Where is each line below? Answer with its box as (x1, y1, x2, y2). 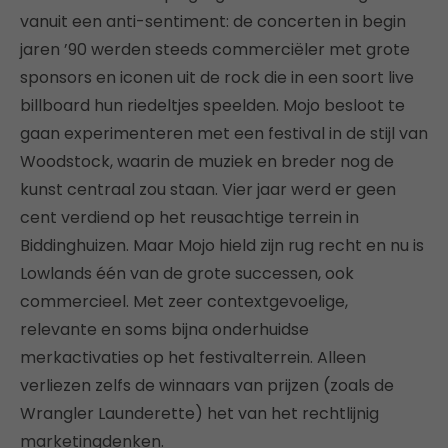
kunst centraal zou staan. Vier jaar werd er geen (20, 177, 396, 201)
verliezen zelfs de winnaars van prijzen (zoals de (20, 373, 394, 397)
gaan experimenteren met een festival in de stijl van (20, 121, 428, 145)
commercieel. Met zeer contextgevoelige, (20, 289, 348, 313)
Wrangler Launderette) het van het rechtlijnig (20, 401, 379, 425)
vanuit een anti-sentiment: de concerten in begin (20, 9, 406, 33)
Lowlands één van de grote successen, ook (20, 261, 354, 285)
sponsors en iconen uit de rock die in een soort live (20, 65, 414, 89)
